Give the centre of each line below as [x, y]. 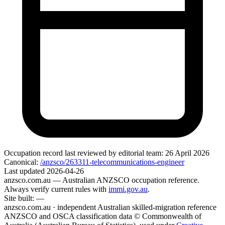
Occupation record [33, 153]
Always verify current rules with [55, 189]
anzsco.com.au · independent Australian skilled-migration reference [110, 207]
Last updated [25, 171]
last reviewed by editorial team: [113, 153]
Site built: [19, 198]
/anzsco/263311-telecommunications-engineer [112, 162]
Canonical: [21, 162]
